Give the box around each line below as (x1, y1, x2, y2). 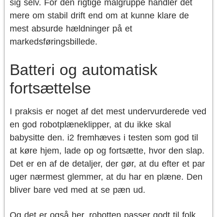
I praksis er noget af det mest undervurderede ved (10, 107, 206, 116)
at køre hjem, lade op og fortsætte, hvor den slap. (10, 146, 204, 155)
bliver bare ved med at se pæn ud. (10, 185, 145, 195)
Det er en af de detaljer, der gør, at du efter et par (10, 159, 205, 169)
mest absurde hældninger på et (10, 24, 132, 33)
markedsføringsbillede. (10, 37, 97, 46)
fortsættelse (10, 79, 91, 97)
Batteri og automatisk (10, 61, 157, 78)
